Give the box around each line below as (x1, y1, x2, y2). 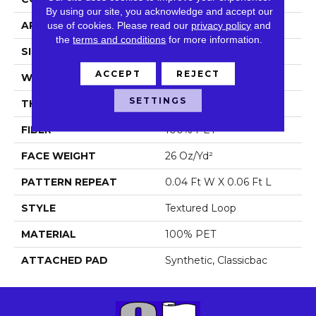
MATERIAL (21, 227, 76, 241)
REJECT (176, 68, 221, 79)
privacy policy (191, 19, 252, 31)
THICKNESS (21, 97, 83, 110)
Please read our (114, 19, 192, 31)
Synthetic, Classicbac (165, 253, 267, 267)
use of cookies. (47, 19, 115, 31)
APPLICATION (21, 18, 95, 32)
